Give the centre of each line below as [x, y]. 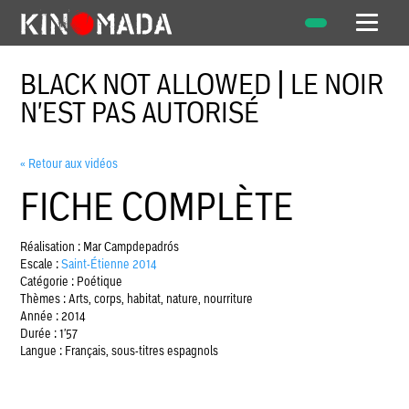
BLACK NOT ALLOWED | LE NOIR [202, 84]
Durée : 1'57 [49, 333]
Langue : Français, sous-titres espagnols [120, 351]
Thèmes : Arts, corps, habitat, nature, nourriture [137, 299]
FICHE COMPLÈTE [157, 206]
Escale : [41, 264]
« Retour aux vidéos [69, 163]
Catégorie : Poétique [72, 281]
